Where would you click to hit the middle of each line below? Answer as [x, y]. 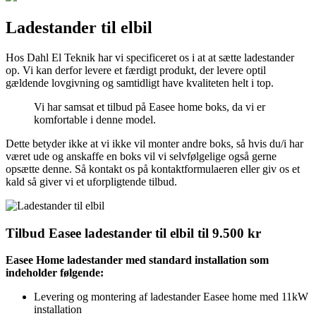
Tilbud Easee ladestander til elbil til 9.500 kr [133, 233]
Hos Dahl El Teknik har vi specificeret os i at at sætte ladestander [150, 57]
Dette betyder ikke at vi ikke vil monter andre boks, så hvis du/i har [154, 143]
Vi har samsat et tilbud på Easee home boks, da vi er [150, 107]
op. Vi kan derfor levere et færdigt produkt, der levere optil [136, 70]
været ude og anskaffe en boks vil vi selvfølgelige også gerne [141, 156]
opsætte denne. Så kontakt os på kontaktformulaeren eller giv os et [153, 169]
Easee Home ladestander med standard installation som [137, 260]
